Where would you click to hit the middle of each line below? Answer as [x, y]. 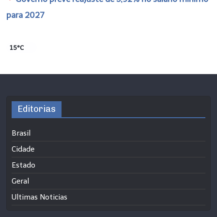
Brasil [21, 133]
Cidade [23, 149]
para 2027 [26, 15]
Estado [24, 165]
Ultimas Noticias [40, 197]
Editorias [37, 109]
